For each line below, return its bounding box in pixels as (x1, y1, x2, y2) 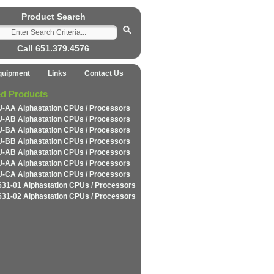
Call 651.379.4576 (17, 43, 89, 53)
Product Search (21, 12, 86, 21)
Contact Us (84, 69, 124, 78)
